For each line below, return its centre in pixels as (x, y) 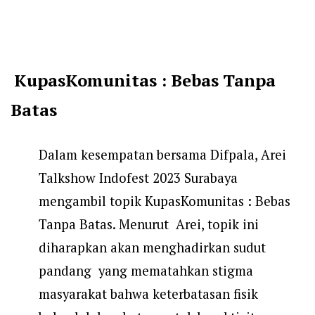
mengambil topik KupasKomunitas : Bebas (165, 201)
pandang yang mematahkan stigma (146, 271)
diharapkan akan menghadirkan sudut (152, 248)
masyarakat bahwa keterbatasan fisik (148, 294)
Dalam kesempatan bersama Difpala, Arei (162, 155)
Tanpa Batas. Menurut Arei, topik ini (149, 225)
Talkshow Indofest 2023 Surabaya (138, 178)
